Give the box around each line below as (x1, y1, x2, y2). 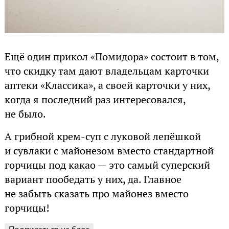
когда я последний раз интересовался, (4, 93, 186, 106)
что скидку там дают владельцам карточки (4, 64, 209, 78)
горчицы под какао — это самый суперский (4, 158, 210, 172)
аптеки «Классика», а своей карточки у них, (4, 78, 210, 92)
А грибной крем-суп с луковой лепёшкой (4, 129, 201, 143)
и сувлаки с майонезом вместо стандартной (4, 144, 214, 157)
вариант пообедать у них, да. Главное (4, 172, 181, 186)
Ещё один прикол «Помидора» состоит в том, (4, 50, 219, 63)
